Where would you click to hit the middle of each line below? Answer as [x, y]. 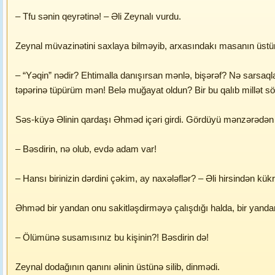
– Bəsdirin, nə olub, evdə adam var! [86, 149]
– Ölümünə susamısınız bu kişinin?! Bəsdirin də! [112, 237]
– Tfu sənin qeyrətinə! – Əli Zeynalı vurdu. [98, 16]
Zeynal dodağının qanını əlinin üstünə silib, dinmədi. [118, 267]
